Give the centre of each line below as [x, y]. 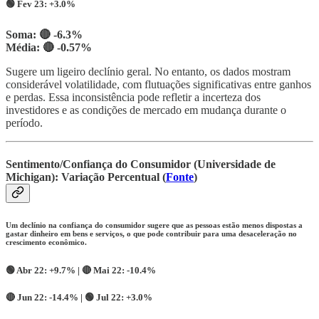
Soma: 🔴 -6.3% [44, 35]
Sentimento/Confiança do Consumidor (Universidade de [141, 164]
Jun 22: [32, 298]
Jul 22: [110, 298]
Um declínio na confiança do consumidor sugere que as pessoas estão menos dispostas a [154, 225]
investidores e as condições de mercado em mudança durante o [146, 110]
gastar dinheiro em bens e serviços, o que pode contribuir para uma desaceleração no [151, 233]
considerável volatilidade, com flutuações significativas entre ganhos [158, 85]
